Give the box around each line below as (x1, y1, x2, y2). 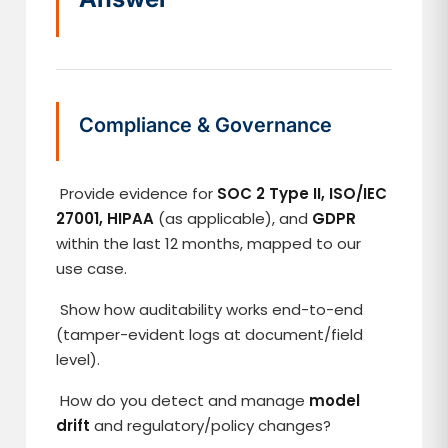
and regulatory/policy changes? (90, 415, 332, 436)
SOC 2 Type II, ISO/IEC (217, 183, 388, 204)
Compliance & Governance (79, 113, 333, 137)
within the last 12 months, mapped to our (56, 233, 362, 254)
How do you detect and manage (56, 390, 310, 411)
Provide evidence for (56, 183, 218, 204)
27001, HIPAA (56, 208, 155, 229)
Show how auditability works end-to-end (56, 299, 364, 320)
